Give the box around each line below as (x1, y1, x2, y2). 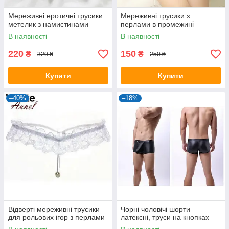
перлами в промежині (121, 20, 194, 28)
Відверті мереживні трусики (8, 205, 100, 213)
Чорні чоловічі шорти (121, 205, 190, 213)
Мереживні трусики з (121, 12, 190, 20)
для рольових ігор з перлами (8, 213, 105, 221)
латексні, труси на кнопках (121, 213, 209, 221)
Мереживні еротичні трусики (8, 12, 103, 20)
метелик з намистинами (8, 20, 88, 28)
